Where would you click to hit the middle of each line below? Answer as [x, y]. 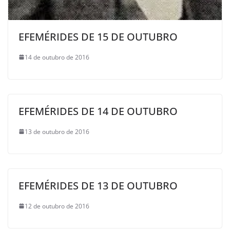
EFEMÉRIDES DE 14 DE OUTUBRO [98, 111]
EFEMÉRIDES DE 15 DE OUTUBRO [98, 36]
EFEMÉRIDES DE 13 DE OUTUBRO [98, 185]
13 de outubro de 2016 [57, 131]
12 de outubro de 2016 [57, 206]
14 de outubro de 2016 [57, 57]
